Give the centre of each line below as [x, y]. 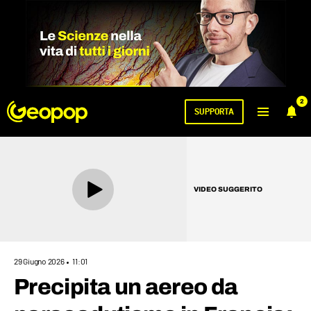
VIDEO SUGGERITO [228, 189]
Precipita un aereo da [126, 287]
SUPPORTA [214, 112]
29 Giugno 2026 [40, 261]
